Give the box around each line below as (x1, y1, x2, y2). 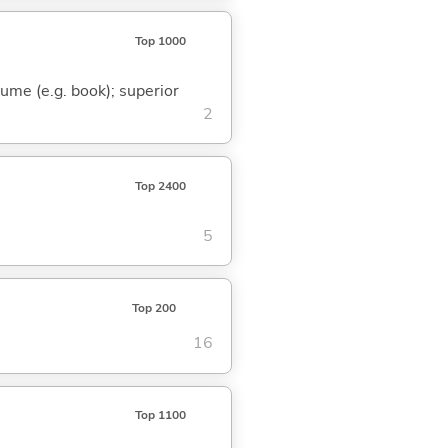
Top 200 (131, 300, 176, 317)
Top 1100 (134, 407, 186, 424)
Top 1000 (134, 32, 186, 49)
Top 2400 (134, 177, 186, 194)
